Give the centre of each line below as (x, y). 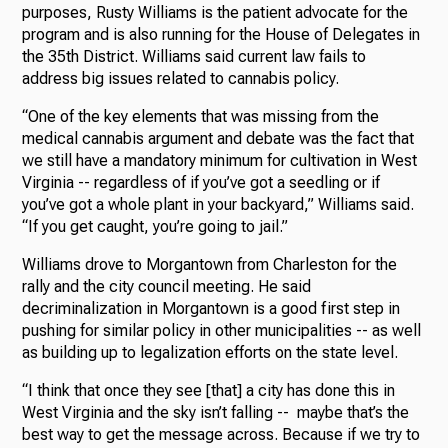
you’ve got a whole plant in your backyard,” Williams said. (218, 205)
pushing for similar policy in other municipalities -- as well (222, 331)
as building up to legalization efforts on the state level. (210, 353)
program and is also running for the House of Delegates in (221, 35)
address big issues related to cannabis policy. (183, 79)
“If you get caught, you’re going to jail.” (155, 227)
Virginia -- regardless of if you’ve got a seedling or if (201, 183)
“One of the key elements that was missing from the (201, 117)
